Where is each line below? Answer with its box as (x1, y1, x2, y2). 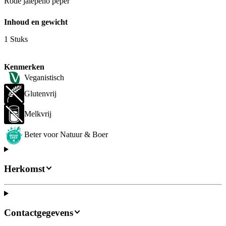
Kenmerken (4, 63, 44, 72)
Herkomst (4, 163, 45, 174)
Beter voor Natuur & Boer (24, 130, 108, 139)
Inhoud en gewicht (4, 18, 68, 27)
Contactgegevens (4, 207, 73, 218)
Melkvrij (24, 109, 51, 119)
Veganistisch (24, 73, 64, 82)
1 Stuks (4, 35, 28, 44)
